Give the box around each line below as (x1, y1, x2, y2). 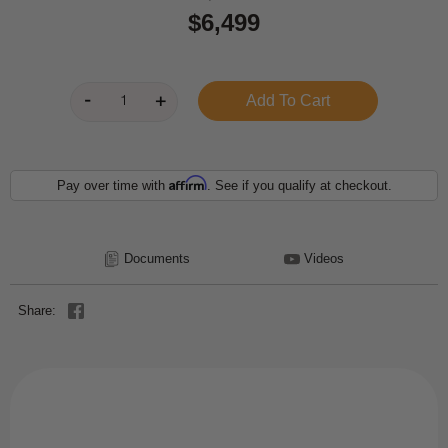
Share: (18, 302, 56, 318)
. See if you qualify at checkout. (206, 177, 392, 193)
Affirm (168, 174, 207, 191)
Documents (124, 250, 190, 266)
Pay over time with (56, 177, 169, 193)
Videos (304, 250, 344, 266)
